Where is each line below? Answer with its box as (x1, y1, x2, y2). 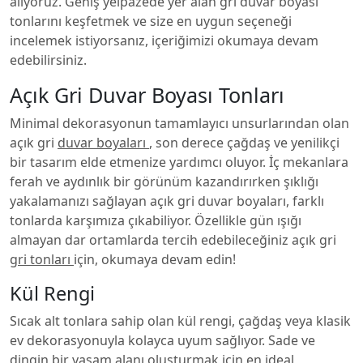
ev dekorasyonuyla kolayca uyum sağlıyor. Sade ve (10, 331, 315, 349)
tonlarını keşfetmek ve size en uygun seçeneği (10, 12, 292, 30)
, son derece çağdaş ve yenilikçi (149, 134, 340, 152)
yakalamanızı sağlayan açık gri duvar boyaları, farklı (10, 192, 324, 210)
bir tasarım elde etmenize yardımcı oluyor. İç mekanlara (10, 153, 348, 171)
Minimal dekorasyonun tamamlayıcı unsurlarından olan (10, 114, 349, 132)
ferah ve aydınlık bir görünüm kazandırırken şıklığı (10, 173, 318, 190)
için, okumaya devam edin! (74, 250, 236, 268)
